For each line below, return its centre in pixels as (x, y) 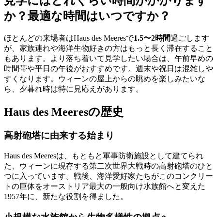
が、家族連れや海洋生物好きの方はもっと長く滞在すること (108, 48)
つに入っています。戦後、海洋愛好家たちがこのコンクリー (108, 176)
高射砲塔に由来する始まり (59, 136)
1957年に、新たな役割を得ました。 (66, 196)
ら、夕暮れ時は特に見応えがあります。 (74, 89)
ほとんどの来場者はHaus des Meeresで (69, 38)
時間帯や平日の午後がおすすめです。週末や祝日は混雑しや (108, 69)
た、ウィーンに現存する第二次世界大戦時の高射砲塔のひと (108, 166)
